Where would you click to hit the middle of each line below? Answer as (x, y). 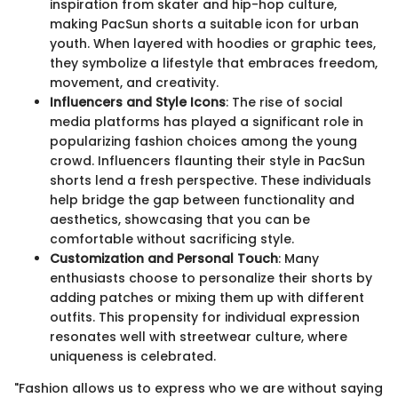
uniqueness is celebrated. (133, 357)
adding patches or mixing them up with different (207, 298)
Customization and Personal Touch (164, 259)
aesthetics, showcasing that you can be (180, 220)
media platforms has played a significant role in (207, 122)
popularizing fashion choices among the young (203, 142)
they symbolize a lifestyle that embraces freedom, (214, 64)
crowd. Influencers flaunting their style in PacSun (207, 161)
